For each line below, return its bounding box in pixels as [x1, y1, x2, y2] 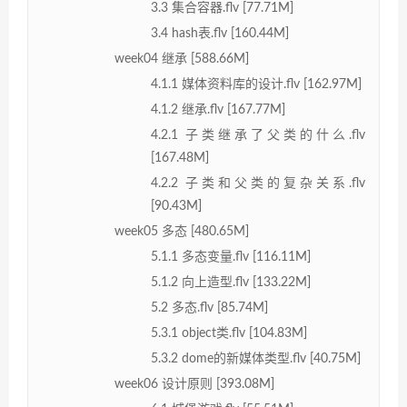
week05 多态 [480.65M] [114, 224, 249, 238]
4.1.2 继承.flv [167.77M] [151, 103, 285, 116]
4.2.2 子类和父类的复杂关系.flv [151, 176, 365, 190]
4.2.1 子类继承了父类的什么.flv [151, 128, 365, 142]
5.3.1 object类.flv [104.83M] [151, 326, 307, 340]
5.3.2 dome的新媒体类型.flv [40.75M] [151, 352, 361, 365]
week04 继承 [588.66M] [114, 52, 249, 65]
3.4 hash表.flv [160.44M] [151, 26, 289, 40]
